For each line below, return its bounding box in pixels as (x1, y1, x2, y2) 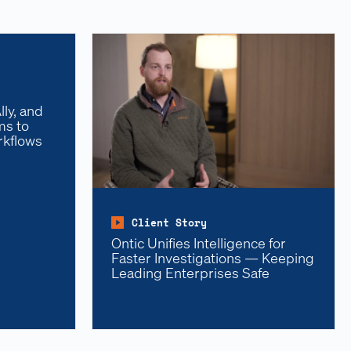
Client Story (132, 214, 207, 230)
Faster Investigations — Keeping (111, 248, 314, 266)
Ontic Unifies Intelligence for (111, 233, 286, 251)
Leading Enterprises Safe (111, 262, 270, 281)
